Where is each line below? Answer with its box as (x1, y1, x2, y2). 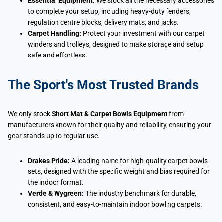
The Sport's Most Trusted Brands (8, 77, 199, 92)
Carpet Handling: (28, 29, 81, 38)
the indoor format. (28, 178, 84, 187)
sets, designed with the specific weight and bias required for (28, 167, 210, 176)
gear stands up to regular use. (8, 132, 100, 140)
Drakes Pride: (28, 157, 70, 165)
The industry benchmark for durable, (84, 189, 196, 198)
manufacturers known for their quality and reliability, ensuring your (8, 121, 211, 129)
